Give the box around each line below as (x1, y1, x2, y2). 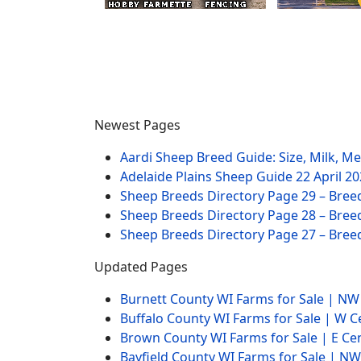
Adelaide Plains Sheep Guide (120, 167, 296, 185)
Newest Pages (94, 115, 180, 134)
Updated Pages (94, 257, 188, 276)
